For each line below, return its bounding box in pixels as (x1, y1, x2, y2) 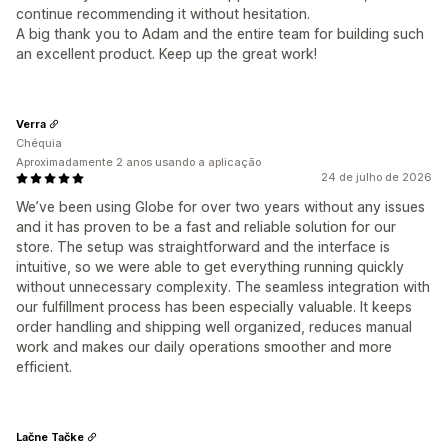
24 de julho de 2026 (321, 170, 432, 185)
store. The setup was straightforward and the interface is (16, 238, 390, 256)
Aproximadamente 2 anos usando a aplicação (16, 155, 261, 170)
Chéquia (16, 136, 62, 151)
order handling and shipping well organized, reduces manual (16, 318, 412, 336)
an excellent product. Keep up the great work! (16, 45, 317, 63)
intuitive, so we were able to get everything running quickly (16, 258, 404, 276)
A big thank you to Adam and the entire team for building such (16, 25, 424, 43)
